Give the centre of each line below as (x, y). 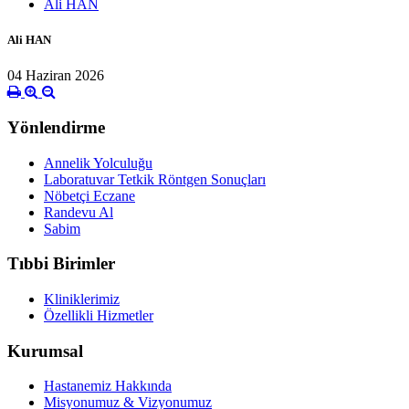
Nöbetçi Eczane (89, 195)
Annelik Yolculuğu (98, 163)
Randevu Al (79, 212)
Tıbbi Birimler (61, 264)
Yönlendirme (56, 127)
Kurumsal (45, 351)
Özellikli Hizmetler (99, 315)
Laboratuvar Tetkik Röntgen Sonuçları (155, 179)
